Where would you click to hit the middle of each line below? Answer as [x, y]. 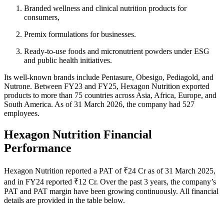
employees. [22, 113]
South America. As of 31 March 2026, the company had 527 [99, 104]
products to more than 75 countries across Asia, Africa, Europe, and [110, 95]
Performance [38, 148]
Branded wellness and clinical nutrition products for [105, 8]
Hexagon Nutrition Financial [78, 134]
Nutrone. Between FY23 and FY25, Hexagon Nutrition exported [107, 86]
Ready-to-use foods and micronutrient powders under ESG [117, 51]
